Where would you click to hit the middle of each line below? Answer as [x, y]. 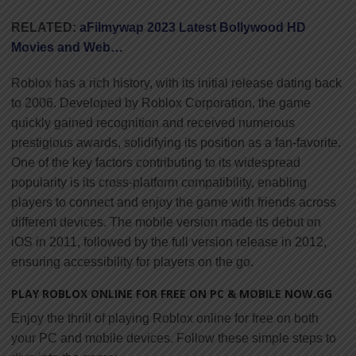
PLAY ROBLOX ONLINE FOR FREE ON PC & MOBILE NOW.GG [172, 293]
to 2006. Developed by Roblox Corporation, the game [161, 103]
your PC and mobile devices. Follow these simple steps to [174, 338]
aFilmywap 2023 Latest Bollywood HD [193, 27]
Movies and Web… [67, 47]
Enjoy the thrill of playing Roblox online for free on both [165, 318]
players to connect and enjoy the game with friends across [174, 202]
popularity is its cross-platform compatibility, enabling [159, 182]
